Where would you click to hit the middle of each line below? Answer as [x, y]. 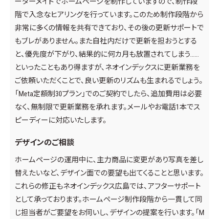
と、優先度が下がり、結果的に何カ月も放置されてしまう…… [107, 55]
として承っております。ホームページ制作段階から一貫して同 [109, 200]
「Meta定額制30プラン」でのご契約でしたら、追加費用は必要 [108, 94]
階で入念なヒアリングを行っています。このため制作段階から [109, 15]
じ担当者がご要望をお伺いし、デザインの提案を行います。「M [109, 213]
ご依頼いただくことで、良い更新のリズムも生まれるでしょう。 [109, 81]
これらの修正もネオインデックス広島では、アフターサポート [108, 186]
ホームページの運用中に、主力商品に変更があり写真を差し [109, 160]
